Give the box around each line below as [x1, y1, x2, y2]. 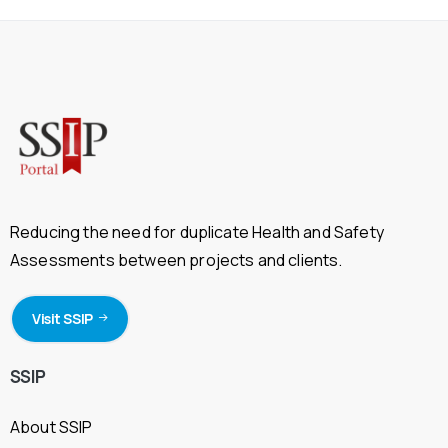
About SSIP [10, 416, 93, 439]
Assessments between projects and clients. [10, 248, 343, 271]
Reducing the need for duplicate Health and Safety [10, 220, 384, 243]
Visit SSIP [32, 308, 93, 328]
